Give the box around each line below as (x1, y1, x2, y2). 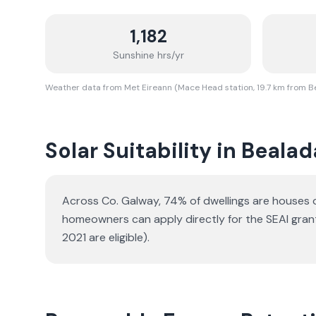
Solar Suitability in (45, 137, 241, 164)
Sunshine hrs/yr (112, 49, 184, 61)
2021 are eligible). (62, 230, 150, 245)
